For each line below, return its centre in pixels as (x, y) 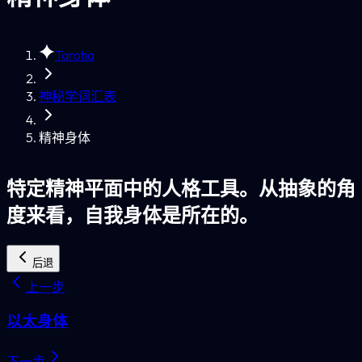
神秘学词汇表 (78, 96)
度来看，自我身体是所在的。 (133, 215)
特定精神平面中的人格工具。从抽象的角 (181, 188)
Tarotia (75, 55)
